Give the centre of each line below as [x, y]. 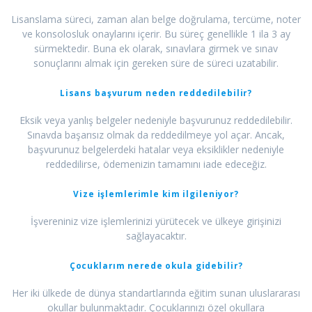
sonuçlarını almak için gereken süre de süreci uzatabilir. [156, 63]
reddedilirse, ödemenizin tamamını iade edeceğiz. [156, 164]
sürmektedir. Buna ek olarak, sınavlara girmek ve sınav [156, 49]
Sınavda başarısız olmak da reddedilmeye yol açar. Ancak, [156, 135]
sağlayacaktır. [156, 236]
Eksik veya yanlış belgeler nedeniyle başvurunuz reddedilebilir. [156, 120]
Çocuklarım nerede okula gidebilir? [156, 266]
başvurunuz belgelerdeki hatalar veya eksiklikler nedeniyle [156, 150]
